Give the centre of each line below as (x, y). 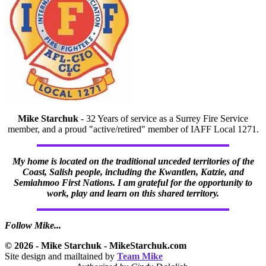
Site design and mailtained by (61, 256)
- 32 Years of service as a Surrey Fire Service (163, 119)
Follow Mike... (33, 226)
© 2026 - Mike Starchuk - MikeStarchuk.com (96, 246)
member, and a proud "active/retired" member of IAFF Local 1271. (133, 129)
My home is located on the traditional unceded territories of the (133, 161)
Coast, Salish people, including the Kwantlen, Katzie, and (133, 172)
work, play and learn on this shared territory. (133, 194)
